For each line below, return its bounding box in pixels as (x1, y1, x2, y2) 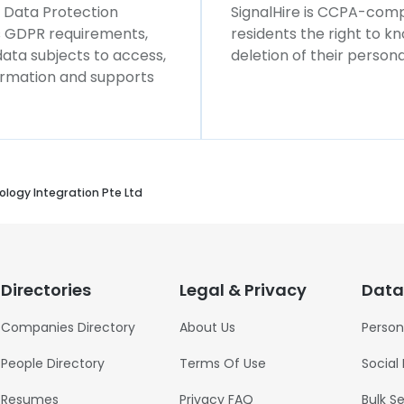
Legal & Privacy (179, 279, 307, 301)
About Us (179, 318, 235, 336)
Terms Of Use (179, 354, 266, 372)
